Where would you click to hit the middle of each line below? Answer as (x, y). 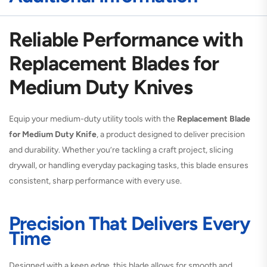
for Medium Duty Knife (53, 134)
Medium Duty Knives (101, 87)
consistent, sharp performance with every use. (95, 181)
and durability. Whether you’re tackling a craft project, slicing (121, 150)
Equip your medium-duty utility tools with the (93, 119)
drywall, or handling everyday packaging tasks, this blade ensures (129, 165)
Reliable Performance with (126, 39)
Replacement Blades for (114, 63)
